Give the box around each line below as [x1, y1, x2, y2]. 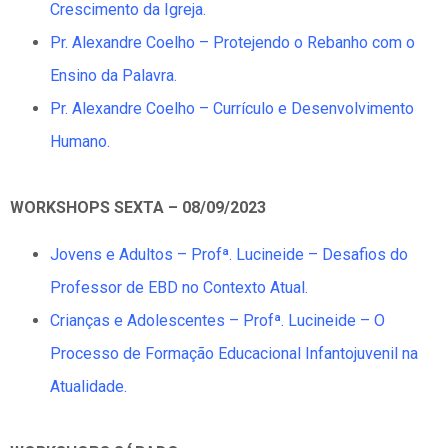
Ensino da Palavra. [50, 65, 177, 85]
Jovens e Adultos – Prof [50, 245, 222, 265]
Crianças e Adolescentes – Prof [50, 311, 274, 331]
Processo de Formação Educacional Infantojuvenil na [50, 344, 418, 364]
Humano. [50, 131, 110, 151]
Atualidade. [50, 377, 127, 397]
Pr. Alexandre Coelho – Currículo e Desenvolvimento [50, 98, 414, 118]
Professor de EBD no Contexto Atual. [50, 278, 308, 298]
